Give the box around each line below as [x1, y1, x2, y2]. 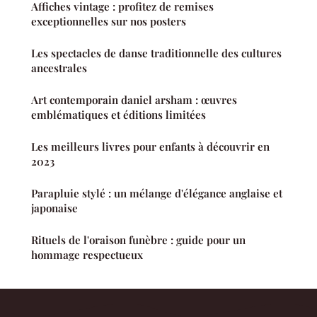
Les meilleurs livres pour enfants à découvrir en [31, 139, 270, 154]
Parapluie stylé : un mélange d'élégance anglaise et [31, 186, 282, 201]
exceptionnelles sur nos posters [31, 14, 186, 29]
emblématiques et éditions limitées [31, 108, 206, 122]
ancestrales [31, 61, 87, 76]
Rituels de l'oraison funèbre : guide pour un [31, 233, 246, 248]
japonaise [31, 201, 78, 216]
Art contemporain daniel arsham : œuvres [31, 93, 237, 108]
